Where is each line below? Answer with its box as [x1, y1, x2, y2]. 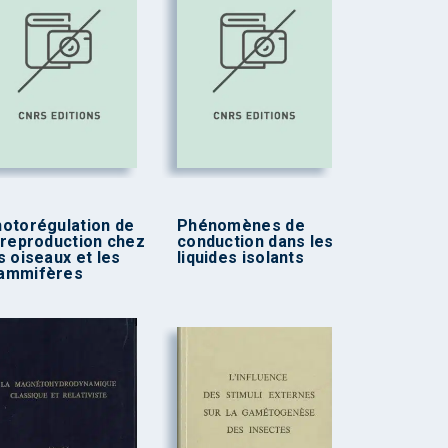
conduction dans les [176, 231, 334, 251]
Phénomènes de [176, 215, 305, 235]
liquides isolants [176, 247, 305, 267]
